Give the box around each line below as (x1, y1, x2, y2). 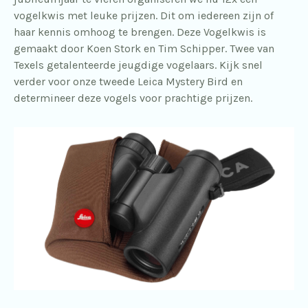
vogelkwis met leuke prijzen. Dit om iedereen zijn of (14, 9, 274, 22)
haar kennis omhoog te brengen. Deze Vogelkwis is (14, 25, 266, 38)
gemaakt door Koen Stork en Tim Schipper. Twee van (14, 42, 274, 55)
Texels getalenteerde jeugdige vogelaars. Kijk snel (14, 58, 263, 71)
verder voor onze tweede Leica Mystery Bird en (14, 75, 243, 88)
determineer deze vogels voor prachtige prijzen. (14, 91, 252, 104)
